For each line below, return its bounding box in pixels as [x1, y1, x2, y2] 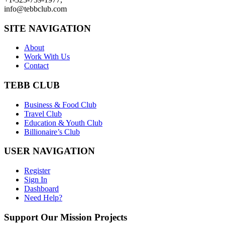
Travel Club [24, 109, 62, 118]
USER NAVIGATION [4, 146, 95, 157]
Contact [24, 61, 49, 70]
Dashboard [24, 184, 59, 193]
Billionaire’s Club [24, 127, 80, 136]
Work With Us [24, 52, 70, 61]
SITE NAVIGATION [4, 23, 91, 34]
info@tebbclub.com [4, 4, 67, 13]
